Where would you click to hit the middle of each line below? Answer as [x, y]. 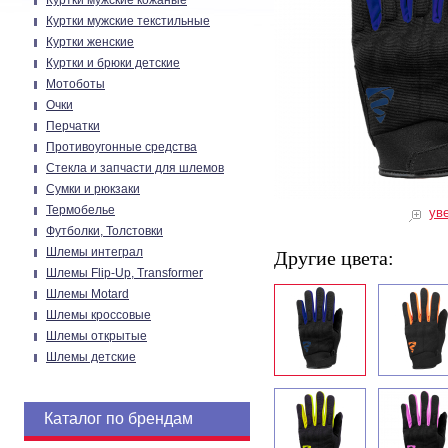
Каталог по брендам [118, 418]
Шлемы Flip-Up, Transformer [124, 273]
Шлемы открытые [96, 336]
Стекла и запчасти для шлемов [135, 168]
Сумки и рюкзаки [93, 189]
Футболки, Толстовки [104, 231]
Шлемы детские [91, 357]
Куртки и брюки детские [113, 63]
